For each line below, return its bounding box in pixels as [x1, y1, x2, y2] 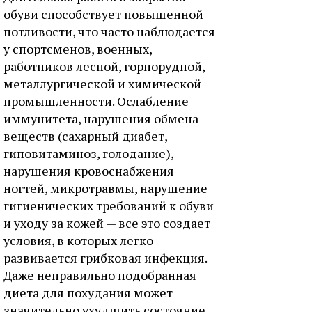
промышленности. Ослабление [3, 93, 189, 109]
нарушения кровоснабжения [3, 162, 174, 179]
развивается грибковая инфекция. [3, 249, 207, 266]
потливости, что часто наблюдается [3, 23, 215, 40]
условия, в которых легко [3, 232, 153, 249]
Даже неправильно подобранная [3, 267, 196, 283]
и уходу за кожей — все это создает [3, 214, 210, 231]
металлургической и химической [3, 75, 201, 92]
